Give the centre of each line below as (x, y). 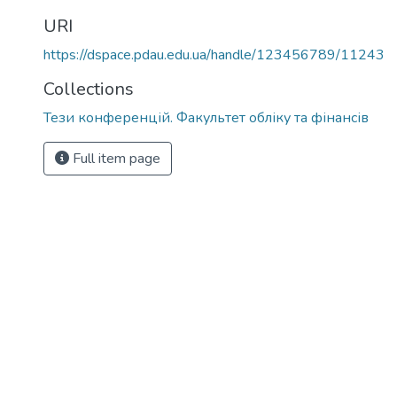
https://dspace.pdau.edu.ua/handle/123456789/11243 (214, 55)
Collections (89, 89)
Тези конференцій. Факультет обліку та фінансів (206, 118)
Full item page (115, 159)
